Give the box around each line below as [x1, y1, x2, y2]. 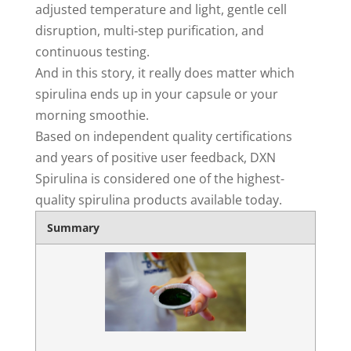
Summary [47, 220, 100, 236]
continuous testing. [34, 43, 150, 61]
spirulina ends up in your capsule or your [34, 85, 278, 103]
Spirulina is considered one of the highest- [34, 170, 284, 188]
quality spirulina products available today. [34, 191, 282, 209]
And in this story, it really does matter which [34, 64, 295, 82]
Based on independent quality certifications [34, 128, 292, 146]
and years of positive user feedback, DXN [34, 149, 276, 167]
